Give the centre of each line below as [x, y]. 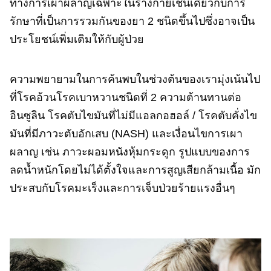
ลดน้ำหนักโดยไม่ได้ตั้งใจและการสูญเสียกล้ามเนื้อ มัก [135, 170]
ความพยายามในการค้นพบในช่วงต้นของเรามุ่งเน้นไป [135, 79]
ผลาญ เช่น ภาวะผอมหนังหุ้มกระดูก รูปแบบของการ [130, 152]
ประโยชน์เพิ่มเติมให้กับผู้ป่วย [77, 39]
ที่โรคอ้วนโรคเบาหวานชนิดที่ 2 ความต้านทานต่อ [126, 97]
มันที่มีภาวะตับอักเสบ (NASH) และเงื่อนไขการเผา [126, 134]
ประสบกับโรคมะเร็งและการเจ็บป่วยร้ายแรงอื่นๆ [122, 188]
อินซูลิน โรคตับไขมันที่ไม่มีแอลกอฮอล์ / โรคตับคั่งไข [133, 116]
